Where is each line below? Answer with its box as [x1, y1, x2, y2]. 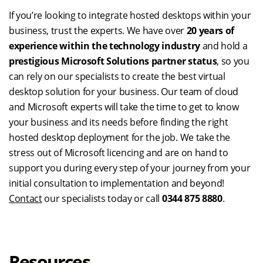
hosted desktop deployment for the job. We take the [9, 130, 230, 144]
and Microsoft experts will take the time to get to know [9, 100, 239, 113]
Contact [9, 191, 42, 205]
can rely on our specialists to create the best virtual [9, 69, 225, 83]
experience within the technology [9, 39, 160, 52]
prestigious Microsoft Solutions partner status [9, 54, 217, 68]
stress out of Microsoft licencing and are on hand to [9, 146, 228, 159]
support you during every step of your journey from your [9, 161, 251, 174]
